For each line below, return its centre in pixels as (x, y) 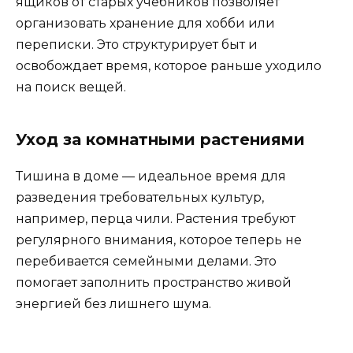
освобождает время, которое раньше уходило (169, 66)
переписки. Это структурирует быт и (137, 45)
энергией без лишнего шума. (113, 304)
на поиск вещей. (71, 87)
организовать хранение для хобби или (145, 24)
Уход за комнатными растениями (160, 140)
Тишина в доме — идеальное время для (151, 176)
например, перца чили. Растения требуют (156, 219)
